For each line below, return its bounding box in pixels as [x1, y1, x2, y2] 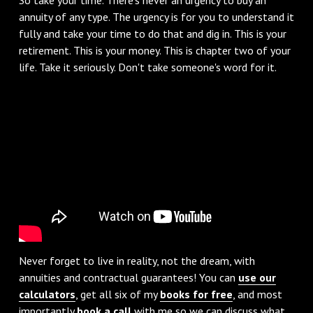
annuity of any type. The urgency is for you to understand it [18, 9, 294, 24]
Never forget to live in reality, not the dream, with [18, 254, 255, 268]
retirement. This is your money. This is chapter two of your [18, 43, 291, 57]
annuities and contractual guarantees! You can [18, 270, 238, 285]
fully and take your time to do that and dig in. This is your [18, 26, 286, 41]
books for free [159, 287, 233, 302]
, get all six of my [75, 287, 160, 302]
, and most [232, 287, 282, 302]
